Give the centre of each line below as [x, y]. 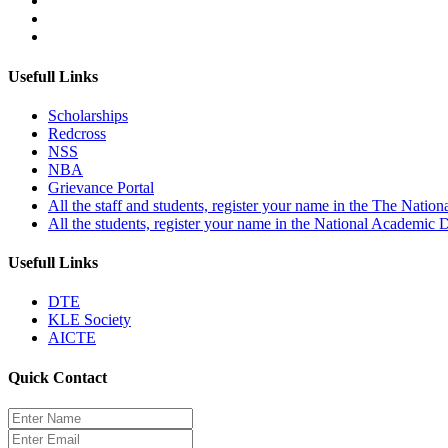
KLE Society [89, 320]
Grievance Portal [101, 187]
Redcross [77, 133]
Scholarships [88, 115]
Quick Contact [57, 377]
